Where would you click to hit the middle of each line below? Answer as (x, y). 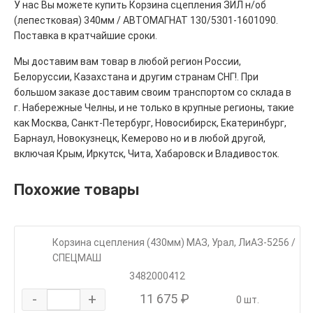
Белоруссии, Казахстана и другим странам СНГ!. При (136, 77)
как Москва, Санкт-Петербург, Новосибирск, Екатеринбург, (150, 123)
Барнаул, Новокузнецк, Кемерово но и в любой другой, (140, 138)
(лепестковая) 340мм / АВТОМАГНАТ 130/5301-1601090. (146, 20)
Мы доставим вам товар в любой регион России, (128, 61)
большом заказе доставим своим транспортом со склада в (153, 92)
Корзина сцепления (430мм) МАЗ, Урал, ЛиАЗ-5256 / (174, 242)
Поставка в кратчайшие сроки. (86, 35)
